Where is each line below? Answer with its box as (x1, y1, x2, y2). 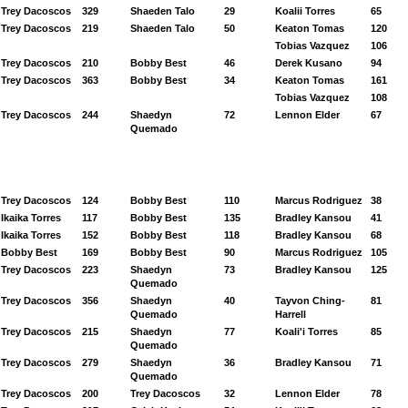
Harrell (275, 309, 306, 320)
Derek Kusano (275, 57, 342, 68)
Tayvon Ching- (275, 295, 345, 306)
